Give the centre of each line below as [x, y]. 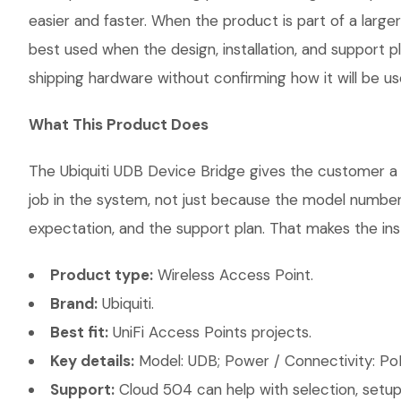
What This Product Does [119, 124]
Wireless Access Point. [233, 275]
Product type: [102, 275]
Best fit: [79, 332]
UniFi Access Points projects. [210, 332]
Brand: [74, 303]
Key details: [92, 361]
